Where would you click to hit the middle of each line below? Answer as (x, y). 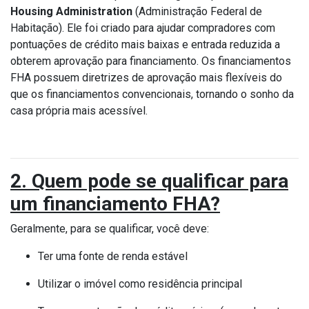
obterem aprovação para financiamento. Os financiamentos (151, 61)
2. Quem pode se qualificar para (149, 181)
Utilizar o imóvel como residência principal (140, 283)
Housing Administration (71, 11)
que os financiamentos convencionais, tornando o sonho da (152, 94)
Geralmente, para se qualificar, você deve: (110, 228)
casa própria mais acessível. (79, 110)
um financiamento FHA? (115, 203)
